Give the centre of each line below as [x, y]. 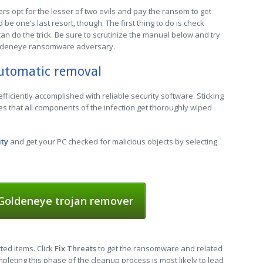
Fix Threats [75, 248]
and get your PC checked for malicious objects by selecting [113, 141]
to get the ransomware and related [159, 248]
